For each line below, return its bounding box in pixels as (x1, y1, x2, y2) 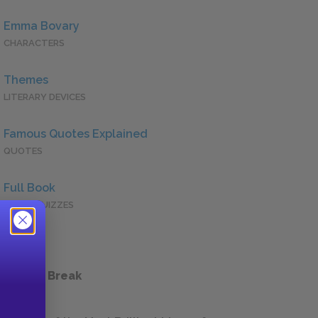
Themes (4, 73, 48, 87)
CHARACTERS (4, 38, 65, 49)
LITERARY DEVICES (4, 92, 86, 103)
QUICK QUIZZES (4, 199, 74, 211)
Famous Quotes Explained (4, 127, 148, 141)
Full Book (4, 181, 55, 195)
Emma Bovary (4, 19, 79, 33)
